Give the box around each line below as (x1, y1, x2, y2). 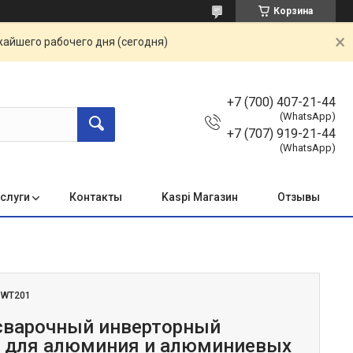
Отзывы (277, 191, 320, 203)
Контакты (69, 191, 122, 203)
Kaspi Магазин (162, 191, 238, 203)
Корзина (273, 6, 313, 17)
